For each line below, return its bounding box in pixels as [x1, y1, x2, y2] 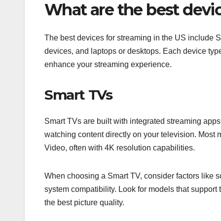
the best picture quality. [44, 198, 124, 207]
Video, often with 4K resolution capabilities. [44, 143, 195, 152]
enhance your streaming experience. [44, 60, 172, 69]
